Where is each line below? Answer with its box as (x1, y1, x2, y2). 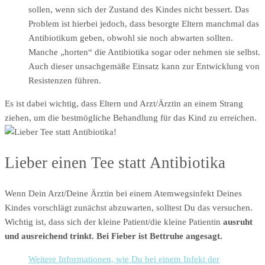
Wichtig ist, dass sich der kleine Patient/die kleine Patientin (5, 217, 223, 227)
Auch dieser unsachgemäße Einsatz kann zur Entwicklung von (28, 61, 260, 71)
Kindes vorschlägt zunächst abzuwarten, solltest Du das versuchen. (5, 203, 253, 213)
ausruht (223, 217, 253, 227)
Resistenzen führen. (28, 75, 101, 85)
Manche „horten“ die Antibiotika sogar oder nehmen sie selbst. (28, 47, 260, 57)
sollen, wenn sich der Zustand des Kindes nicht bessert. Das (28, 4, 249, 14)
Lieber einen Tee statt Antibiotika (5, 154, 225, 172)
